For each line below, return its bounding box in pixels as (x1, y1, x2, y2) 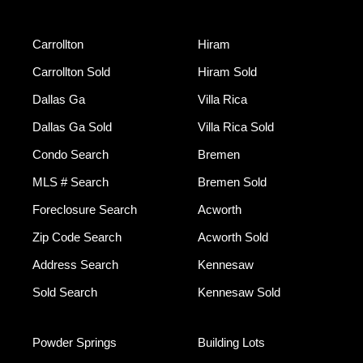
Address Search (32, 258, 118, 272)
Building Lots (198, 335, 265, 350)
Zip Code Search (32, 230, 122, 245)
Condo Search (32, 147, 109, 162)
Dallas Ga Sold (32, 120, 112, 135)
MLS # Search (32, 175, 109, 190)
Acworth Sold (198, 230, 268, 245)
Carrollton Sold (32, 65, 110, 79)
